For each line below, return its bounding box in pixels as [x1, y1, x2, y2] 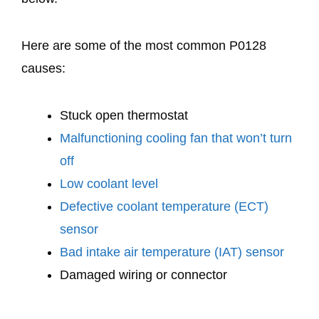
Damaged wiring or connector [60, 268, 227, 283]
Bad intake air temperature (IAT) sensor [60, 245, 284, 260]
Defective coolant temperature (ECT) [60, 199, 268, 214]
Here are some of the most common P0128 [21, 38, 266, 53]
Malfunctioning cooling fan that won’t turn [60, 131, 292, 146]
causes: [21, 61, 66, 75]
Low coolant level [60, 177, 158, 192]
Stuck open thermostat [60, 108, 188, 123]
